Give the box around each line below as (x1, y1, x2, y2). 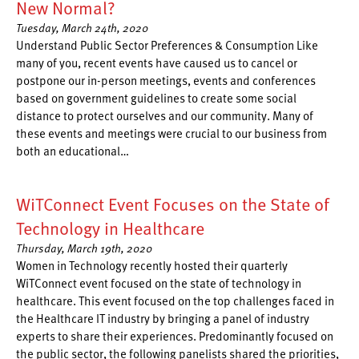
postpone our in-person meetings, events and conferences (16, 71, 316, 89)
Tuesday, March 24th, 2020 (16, 20, 148, 36)
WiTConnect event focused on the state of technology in (16, 274, 301, 292)
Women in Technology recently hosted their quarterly (16, 256, 288, 274)
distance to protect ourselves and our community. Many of (16, 107, 313, 124)
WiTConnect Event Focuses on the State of (16, 192, 329, 216)
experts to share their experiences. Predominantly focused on (16, 327, 333, 345)
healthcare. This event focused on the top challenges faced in (16, 292, 334, 309)
